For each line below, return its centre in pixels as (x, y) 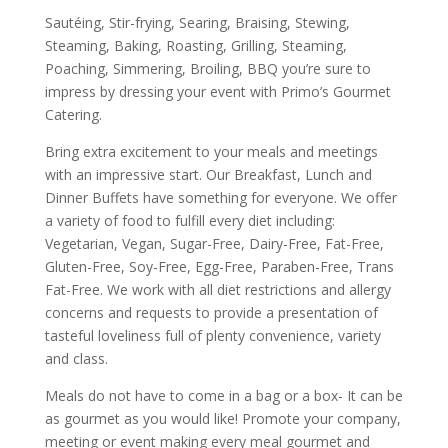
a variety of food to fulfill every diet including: (189, 220)
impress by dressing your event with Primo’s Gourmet (217, 91)
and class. (76, 358)
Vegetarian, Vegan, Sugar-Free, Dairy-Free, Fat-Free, (214, 243)
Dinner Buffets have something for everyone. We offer (220, 197)
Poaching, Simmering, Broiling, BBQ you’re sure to (207, 68)
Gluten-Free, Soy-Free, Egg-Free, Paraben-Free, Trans (219, 266)
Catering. (73, 114)
